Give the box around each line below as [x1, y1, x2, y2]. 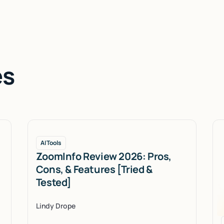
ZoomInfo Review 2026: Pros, [35, 149, 172, 163]
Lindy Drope [35, 200, 76, 210]
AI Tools [40, 138, 61, 147]
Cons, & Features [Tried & [35, 162, 152, 176]
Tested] [35, 175, 71, 189]
